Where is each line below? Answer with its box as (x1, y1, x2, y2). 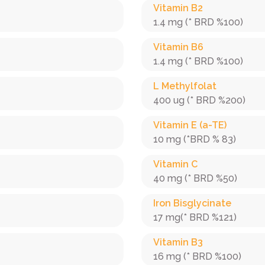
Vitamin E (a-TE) (153, 119, 227, 131)
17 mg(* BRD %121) (153, 212, 237, 223)
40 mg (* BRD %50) (153, 173, 237, 184)
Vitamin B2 (153, 2, 203, 14)
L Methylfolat (153, 80, 216, 92)
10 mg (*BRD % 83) (153, 134, 236, 145)
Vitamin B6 (153, 41, 203, 53)
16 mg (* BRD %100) (153, 251, 241, 262)
